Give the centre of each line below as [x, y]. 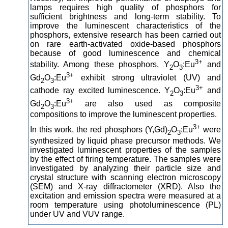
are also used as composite [147, 103]
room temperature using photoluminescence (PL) [125, 205]
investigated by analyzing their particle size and [125, 168]
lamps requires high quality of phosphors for [125, 7]
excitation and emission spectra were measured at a [125, 195]
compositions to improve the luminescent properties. [123, 115]
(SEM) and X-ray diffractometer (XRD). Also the [125, 186]
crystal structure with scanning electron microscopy [125, 177]
